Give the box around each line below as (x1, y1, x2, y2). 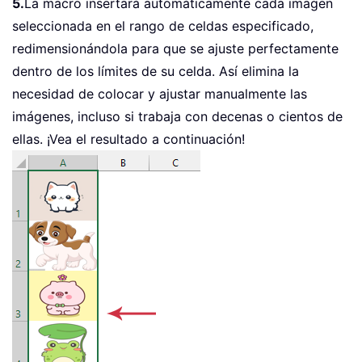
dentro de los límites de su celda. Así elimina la (12, 62, 299, 79)
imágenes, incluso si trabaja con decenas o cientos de (12, 107, 343, 124)
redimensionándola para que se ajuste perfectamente (12, 40, 339, 57)
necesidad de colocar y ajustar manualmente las (12, 85, 307, 102)
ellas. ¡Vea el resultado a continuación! (12, 130, 245, 147)
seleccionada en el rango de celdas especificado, (12, 17, 314, 34)
